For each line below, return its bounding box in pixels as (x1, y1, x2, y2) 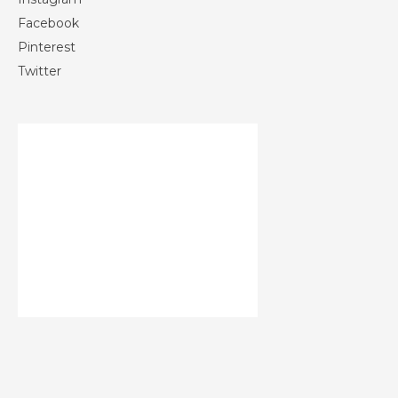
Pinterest (18, 39, 76, 56)
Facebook (18, 15, 79, 32)
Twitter (18, 63, 61, 80)
